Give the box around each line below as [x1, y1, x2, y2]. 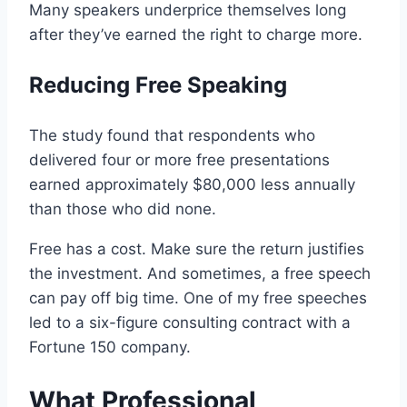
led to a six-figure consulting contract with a [29, 313, 351, 333]
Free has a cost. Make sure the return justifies [29, 240, 364, 259]
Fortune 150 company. [29, 338, 191, 357]
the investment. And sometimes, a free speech [29, 264, 371, 283]
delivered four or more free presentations [29, 151, 330, 170]
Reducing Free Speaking [29, 72, 287, 99]
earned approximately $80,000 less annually [29, 175, 355, 194]
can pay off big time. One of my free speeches [29, 289, 367, 308]
